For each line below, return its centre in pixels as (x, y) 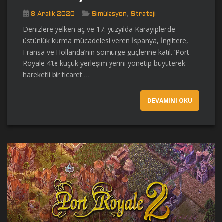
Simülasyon (109, 14)
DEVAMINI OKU (170, 100)
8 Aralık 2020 (53, 14)
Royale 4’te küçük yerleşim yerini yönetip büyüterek (104, 63)
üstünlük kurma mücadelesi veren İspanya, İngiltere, (106, 40)
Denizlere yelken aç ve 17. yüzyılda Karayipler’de (99, 29)
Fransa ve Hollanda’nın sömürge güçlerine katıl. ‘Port (106, 52)
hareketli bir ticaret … (56, 74)
